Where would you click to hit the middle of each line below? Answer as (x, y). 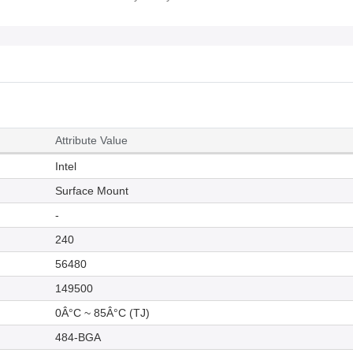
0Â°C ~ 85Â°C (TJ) (102, 313)
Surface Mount (92, 191)
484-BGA (78, 338)
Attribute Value (91, 141)
